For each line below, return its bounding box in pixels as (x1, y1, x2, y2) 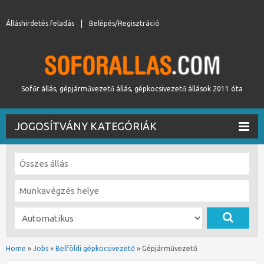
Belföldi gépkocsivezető (55, 245, 135, 252)
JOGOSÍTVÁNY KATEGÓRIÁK (15, 120, 157, 132)
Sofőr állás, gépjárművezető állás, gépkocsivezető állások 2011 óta (21, 85, 243, 93)
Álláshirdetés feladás (6, 19, 74, 27)
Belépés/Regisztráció (89, 19, 160, 27)
